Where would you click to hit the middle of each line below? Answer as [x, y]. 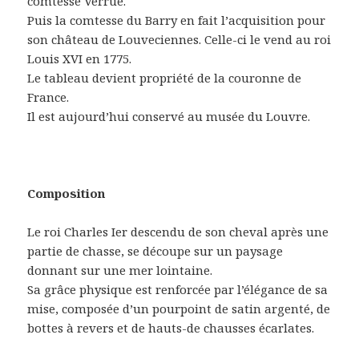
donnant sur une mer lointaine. [120, 270]
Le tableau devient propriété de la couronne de [165, 78]
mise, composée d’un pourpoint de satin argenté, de [179, 309]
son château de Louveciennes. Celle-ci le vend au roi [179, 40]
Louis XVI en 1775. [80, 59]
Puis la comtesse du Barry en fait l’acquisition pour [177, 20]
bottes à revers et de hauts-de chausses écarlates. [171, 328]
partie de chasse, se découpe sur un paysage [155, 251]
